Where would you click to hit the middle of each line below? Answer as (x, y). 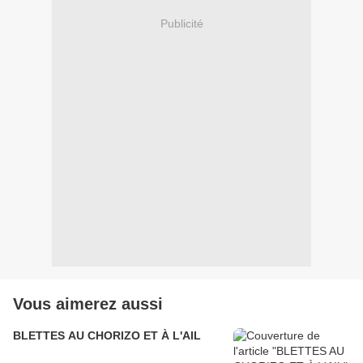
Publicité (181, 23)
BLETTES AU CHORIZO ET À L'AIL (107, 336)
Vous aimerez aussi (88, 304)
